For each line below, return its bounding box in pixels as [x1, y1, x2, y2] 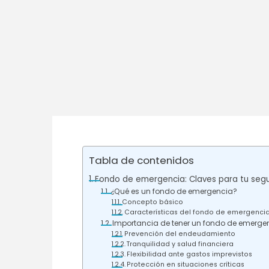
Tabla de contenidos [89, 153, 194, 168]
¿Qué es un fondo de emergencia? [110, 186, 238, 196]
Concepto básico [122, 198, 184, 207]
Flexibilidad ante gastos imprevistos [127, 250, 253, 259]
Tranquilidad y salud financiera [127, 240, 234, 249]
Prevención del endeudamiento [124, 229, 236, 238]
